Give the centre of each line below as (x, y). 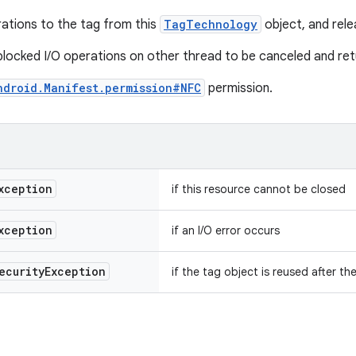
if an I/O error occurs (226, 230)
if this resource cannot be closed (259, 189)
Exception (75, 271)
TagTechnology (211, 24)
